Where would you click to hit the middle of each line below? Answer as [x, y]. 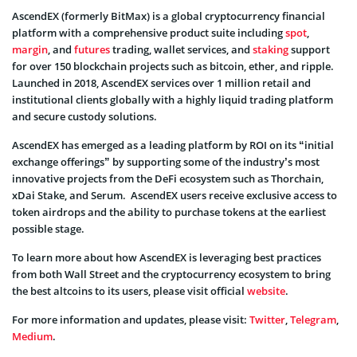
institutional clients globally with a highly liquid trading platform [173, 99]
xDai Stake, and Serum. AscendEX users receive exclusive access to [175, 195]
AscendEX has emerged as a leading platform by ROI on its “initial [173, 145]
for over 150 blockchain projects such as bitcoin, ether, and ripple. [173, 66]
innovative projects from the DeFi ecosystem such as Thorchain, [168, 178]
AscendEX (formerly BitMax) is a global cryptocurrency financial [169, 16]
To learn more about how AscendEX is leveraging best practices [167, 257]
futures [92, 49]
